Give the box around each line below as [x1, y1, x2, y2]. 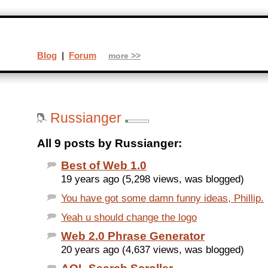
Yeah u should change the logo [61, 211, 197, 224]
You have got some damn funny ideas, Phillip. [61, 192, 264, 205]
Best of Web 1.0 [61, 159, 147, 172]
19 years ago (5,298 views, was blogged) [61, 173, 244, 185]
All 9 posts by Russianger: [37, 137, 182, 150]
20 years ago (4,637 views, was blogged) [61, 243, 244, 256]
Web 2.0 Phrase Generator [61, 230, 205, 243]
